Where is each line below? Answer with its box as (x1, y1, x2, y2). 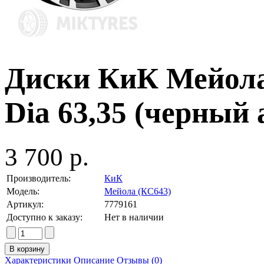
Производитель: (6, 173, 71, 183)
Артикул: (6, 199, 44, 209)
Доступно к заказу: (6, 212, 82, 222)
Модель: (6, 186, 39, 196)
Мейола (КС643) (104, 186, 171, 196)
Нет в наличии (104, 212, 164, 222)
